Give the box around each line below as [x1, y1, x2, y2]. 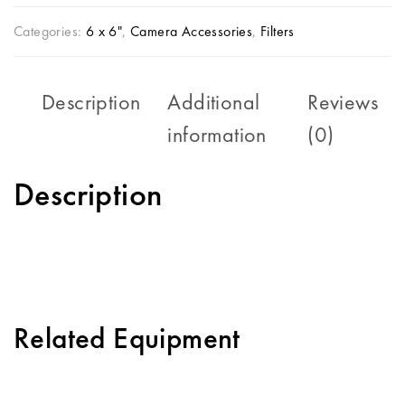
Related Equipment [14, 319, 240, 358]
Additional [167, 88, 260, 117]
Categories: [14, 22, 86, 42]
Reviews [307, 88, 378, 117]
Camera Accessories [130, 22, 253, 42]
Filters [260, 22, 295, 42]
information [167, 120, 267, 149]
